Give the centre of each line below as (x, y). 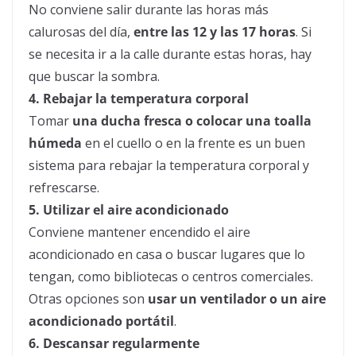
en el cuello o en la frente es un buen (193, 143)
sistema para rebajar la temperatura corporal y (169, 166)
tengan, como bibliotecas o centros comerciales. (171, 277)
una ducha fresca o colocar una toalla (192, 121)
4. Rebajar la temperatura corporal (139, 99)
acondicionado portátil (101, 321)
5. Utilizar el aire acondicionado (129, 210)
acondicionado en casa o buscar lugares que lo (167, 255)
